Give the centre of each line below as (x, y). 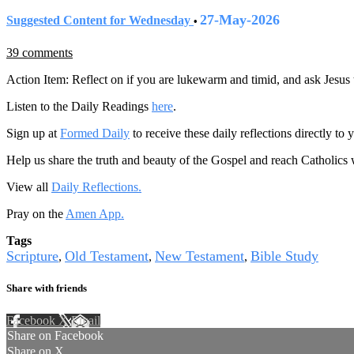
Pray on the (36, 214)
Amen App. (95, 214)
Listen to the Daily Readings (79, 107)
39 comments (40, 53)
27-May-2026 (240, 19)
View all (29, 187)
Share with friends (47, 288)
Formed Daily (95, 134)
